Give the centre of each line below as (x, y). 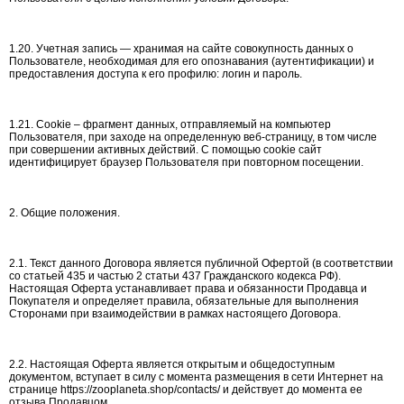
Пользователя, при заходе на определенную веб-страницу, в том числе (193, 137)
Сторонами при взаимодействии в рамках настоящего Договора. (175, 314)
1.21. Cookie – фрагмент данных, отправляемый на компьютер (170, 124)
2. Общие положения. (64, 213)
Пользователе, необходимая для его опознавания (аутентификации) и (192, 61)
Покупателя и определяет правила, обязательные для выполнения (184, 301)
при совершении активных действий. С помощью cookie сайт (165, 150)
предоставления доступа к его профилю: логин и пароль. (156, 74)
